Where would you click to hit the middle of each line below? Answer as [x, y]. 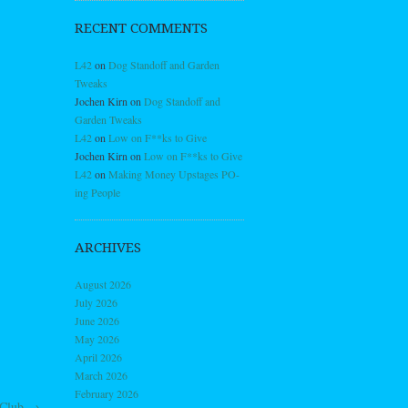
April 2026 [98, 357]
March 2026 [101, 375]
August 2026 [103, 284]
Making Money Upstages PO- [174, 174]
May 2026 [97, 339]
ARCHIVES [108, 248]
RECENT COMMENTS [141, 28]
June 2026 [97, 321]
